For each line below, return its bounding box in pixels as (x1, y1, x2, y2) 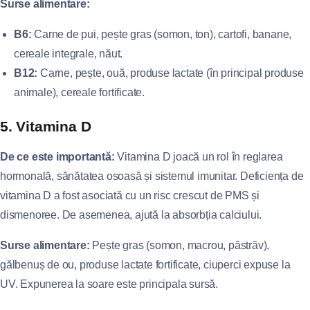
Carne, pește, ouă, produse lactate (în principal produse (37, 67, 304, 79)
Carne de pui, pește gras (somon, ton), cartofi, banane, (31, 28, 292, 40)
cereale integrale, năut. (14, 48, 123, 60)
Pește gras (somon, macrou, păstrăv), (89, 239, 270, 251)
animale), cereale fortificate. (14, 86, 145, 98)
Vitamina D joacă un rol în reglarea (114, 151, 283, 163)
